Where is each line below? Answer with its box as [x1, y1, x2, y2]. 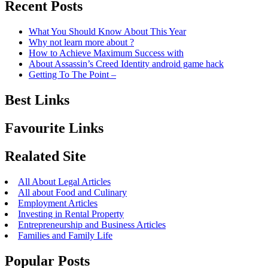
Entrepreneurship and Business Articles [18, 219, 166, 230]
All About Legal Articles [18, 176, 111, 187]
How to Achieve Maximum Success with [29, 48, 184, 59]
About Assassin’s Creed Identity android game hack [29, 59, 224, 69]
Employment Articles [18, 197, 98, 208]
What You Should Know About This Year [29, 26, 186, 37]
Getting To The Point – [29, 69, 116, 80]
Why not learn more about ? [29, 37, 134, 48]
